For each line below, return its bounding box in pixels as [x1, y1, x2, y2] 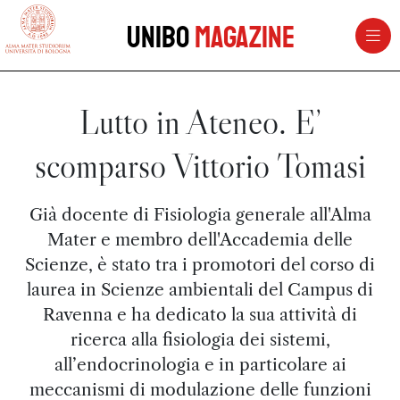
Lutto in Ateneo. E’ [79, 101, 321, 143]
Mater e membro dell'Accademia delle [47, 229, 353, 250]
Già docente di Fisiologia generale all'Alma [29, 204, 371, 225]
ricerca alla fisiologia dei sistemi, [70, 329, 330, 350]
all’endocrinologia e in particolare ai [54, 354, 346, 375]
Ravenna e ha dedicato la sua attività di [43, 304, 357, 325]
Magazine [194, 19, 295, 56]
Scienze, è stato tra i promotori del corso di [25, 254, 375, 275]
